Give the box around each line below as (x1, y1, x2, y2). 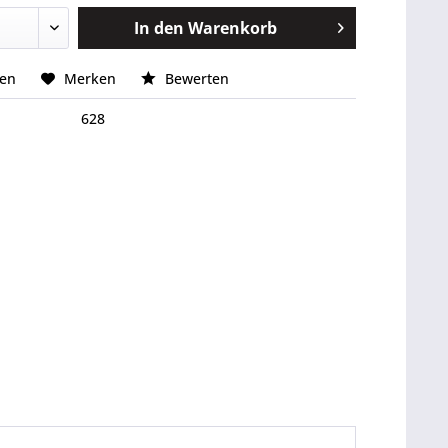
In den (133, 17, 184, 39)
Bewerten (161, 69, 230, 88)
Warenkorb (187, 17, 277, 39)
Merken (64, 69, 117, 88)
